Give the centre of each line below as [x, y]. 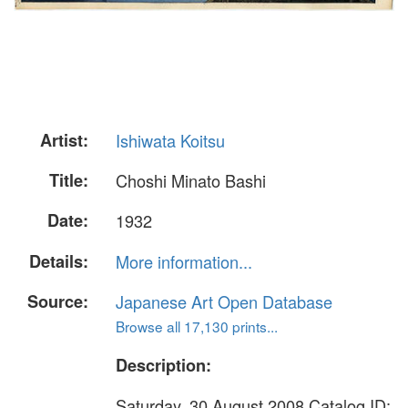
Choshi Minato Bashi [191, 181]
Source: [58, 301]
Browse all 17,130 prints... [197, 326]
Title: [69, 181]
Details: [59, 261]
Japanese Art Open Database [224, 301]
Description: [163, 365]
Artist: [64, 140]
